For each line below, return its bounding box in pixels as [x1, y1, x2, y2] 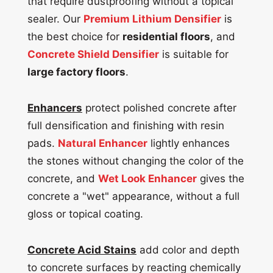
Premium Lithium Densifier [83, 12, 221, 25]
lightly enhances [147, 136, 230, 149]
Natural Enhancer [58, 136, 147, 149]
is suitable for [159, 48, 229, 60]
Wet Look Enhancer [98, 172, 197, 185]
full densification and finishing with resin [27, 119, 224, 132]
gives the [197, 172, 244, 185]
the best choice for [27, 30, 122, 43]
